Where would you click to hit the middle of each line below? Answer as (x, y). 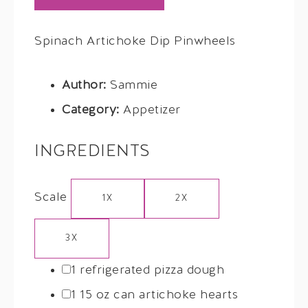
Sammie (134, 85)
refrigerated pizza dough (150, 270)
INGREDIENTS (92, 152)
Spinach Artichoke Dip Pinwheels (135, 41)
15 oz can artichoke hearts (157, 295)
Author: (84, 85)
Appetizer (152, 110)
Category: (91, 110)
